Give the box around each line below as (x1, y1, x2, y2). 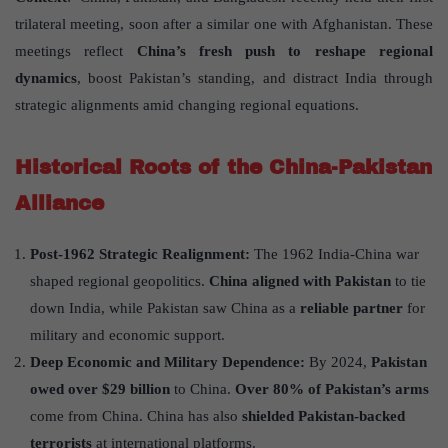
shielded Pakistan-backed (242, 408, 405, 425)
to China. (170, 381, 235, 398)
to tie (391, 273, 426, 290)
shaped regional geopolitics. (30, 273, 209, 290)
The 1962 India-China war (254, 246, 419, 263)
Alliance (15, 192, 104, 215)
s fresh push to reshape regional (179, 43, 434, 60)
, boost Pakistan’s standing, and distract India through (77, 70, 433, 87)
